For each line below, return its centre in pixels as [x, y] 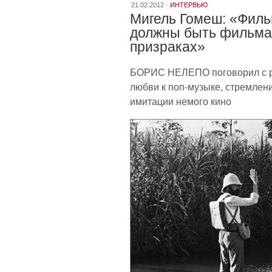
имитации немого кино [181, 101]
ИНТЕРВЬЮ [189, 5]
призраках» [168, 47]
